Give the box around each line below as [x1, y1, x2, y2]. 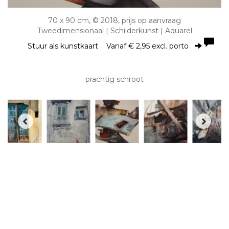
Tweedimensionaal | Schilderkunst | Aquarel [37, 26, 192, 35]
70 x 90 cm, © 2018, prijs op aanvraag [48, 15, 181, 25]
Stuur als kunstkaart [27, 41, 106, 51]
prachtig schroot [85, 74, 144, 84]
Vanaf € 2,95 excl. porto [106, 41, 189, 51]
